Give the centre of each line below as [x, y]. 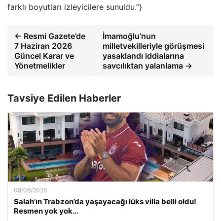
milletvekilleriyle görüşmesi [153, 46]
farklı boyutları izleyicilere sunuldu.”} [75, 7]
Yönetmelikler [40, 66]
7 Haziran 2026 [43, 46]
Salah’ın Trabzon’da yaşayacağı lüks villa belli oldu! [105, 202]
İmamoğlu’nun [129, 36]
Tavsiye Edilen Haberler [64, 98]
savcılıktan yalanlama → [147, 66]
